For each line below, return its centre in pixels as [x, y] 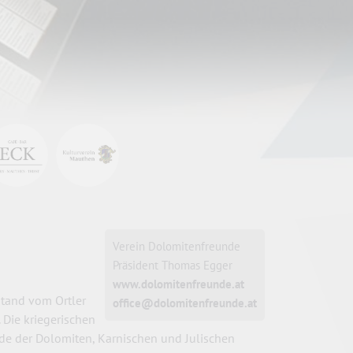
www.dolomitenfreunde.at [178, 284]
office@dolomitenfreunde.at [185, 303]
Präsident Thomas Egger [173, 265]
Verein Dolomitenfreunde [176, 246]
